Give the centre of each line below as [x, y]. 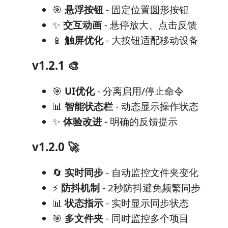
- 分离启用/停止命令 [139, 91]
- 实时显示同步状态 [146, 203]
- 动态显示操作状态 [156, 106]
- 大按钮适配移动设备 [151, 40]
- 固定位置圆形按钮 [146, 9]
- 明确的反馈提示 [140, 121]
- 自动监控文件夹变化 [151, 172]
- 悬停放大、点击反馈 [149, 25]
